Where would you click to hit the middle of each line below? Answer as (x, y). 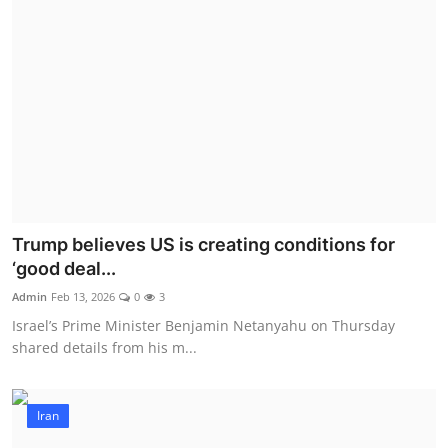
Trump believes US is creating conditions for (203, 244)
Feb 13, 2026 (83, 296)
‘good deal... (64, 268)
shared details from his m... (104, 347)
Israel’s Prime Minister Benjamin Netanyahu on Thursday (203, 325)
